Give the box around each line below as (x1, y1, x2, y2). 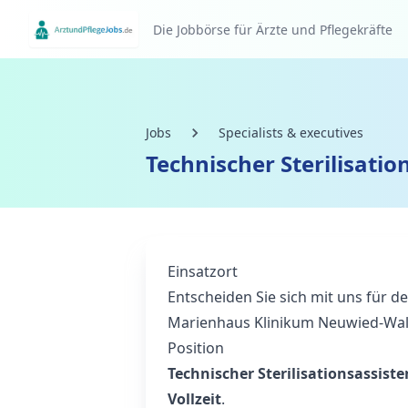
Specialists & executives (219, 124, 363, 141)
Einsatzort (168, 261, 238, 281)
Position (168, 338, 224, 358)
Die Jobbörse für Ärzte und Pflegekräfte (153, 21, 393, 38)
